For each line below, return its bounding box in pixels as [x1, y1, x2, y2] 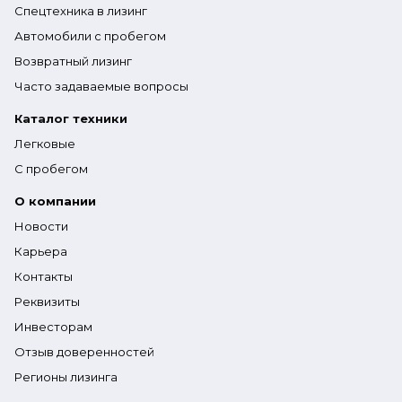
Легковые [14, 136, 75, 151]
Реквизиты [14, 294, 80, 309]
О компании [14, 194, 96, 208]
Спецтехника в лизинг [14, 4, 147, 18]
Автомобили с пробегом [14, 29, 166, 43]
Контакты [14, 269, 73, 284]
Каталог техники [14, 111, 127, 126]
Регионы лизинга [14, 370, 118, 384]
